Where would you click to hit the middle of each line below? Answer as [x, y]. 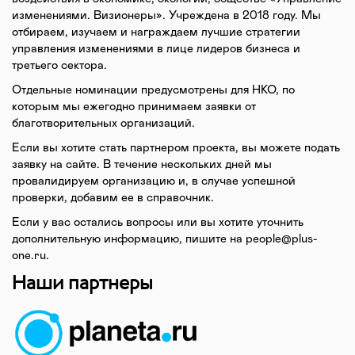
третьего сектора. [59, 65]
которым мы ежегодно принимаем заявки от [134, 107]
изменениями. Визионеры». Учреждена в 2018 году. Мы [166, 15]
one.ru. [31, 256]
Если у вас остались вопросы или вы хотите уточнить [158, 222]
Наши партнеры [82, 282]
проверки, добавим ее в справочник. [113, 198]
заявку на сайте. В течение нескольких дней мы [142, 164]
